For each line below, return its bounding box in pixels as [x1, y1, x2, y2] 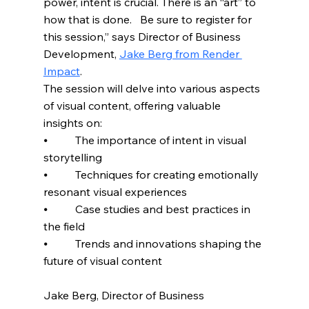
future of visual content [43, 253, 162, 268]
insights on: [43, 115, 102, 130]
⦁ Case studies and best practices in [43, 201, 253, 216]
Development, [43, 46, 119, 61]
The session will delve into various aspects [43, 81, 263, 95]
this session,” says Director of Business [43, 29, 243, 43]
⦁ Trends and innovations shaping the [43, 236, 264, 250]
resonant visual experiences [43, 184, 187, 199]
